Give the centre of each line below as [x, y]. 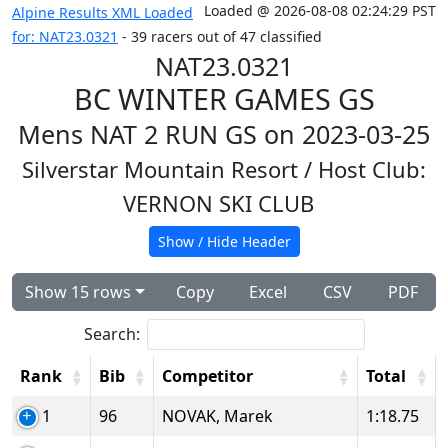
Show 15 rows [78, 292]
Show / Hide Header [224, 241]
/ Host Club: [365, 169]
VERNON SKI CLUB [224, 203]
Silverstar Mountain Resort [163, 169]
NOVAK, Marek [217, 416]
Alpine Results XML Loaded [102, 12]
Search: [111, 334]
